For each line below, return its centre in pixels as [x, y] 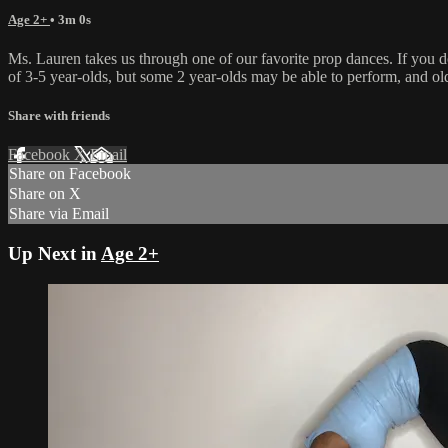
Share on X [45, 194]
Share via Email [59, 214]
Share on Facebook [70, 174]
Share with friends [59, 116]
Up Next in [54, 253]
